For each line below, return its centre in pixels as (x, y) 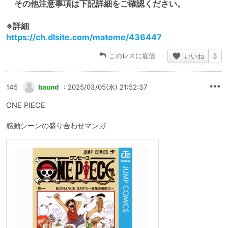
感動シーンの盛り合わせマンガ (56, 125)
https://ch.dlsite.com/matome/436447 (84, 37)
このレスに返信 (132, 55)
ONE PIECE (26, 105)
